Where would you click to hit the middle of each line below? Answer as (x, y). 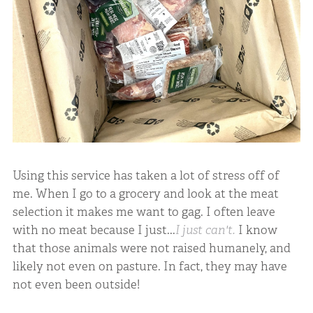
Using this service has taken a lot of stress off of (146, 175)
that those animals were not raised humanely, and (151, 248)
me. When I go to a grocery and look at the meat (145, 193)
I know (256, 230)
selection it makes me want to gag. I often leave (144, 211)
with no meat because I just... (94, 230)
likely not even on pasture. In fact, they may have (150, 266)
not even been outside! (76, 284)
